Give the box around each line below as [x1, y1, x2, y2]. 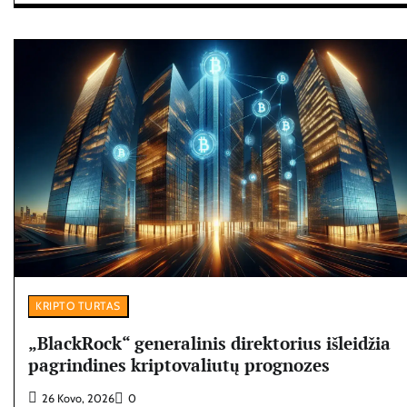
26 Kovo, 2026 [42, 391, 114, 405]
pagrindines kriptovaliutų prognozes [28, 352, 330, 376]
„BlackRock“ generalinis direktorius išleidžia [28, 331, 391, 354]
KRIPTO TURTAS [35, 298, 121, 313]
